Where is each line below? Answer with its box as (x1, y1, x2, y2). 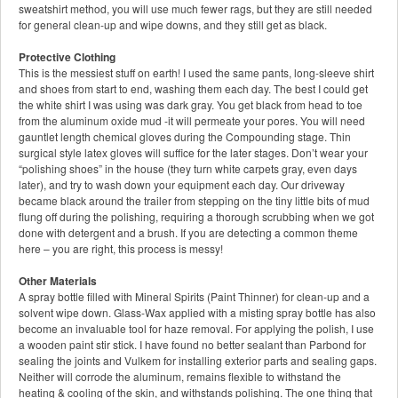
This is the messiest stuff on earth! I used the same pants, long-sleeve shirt (19, 65, 374, 81)
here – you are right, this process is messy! (19, 241, 223, 257)
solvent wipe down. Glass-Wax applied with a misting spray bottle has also (19, 305, 376, 321)
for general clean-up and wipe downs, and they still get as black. (19, 17, 327, 33)
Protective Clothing (19, 49, 115, 66)
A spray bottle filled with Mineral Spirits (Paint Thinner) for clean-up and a (19, 289, 370, 305)
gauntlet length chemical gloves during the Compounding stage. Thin (19, 129, 351, 145)
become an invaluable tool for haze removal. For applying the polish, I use (19, 321, 374, 337)
